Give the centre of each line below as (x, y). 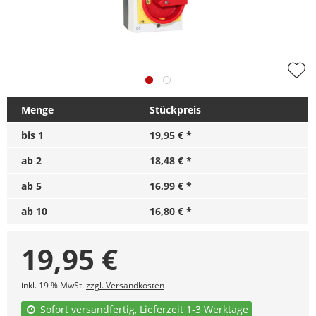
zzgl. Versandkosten (125, 285)
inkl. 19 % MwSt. (54, 285)
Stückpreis (175, 110)
